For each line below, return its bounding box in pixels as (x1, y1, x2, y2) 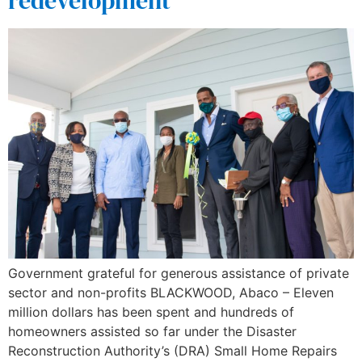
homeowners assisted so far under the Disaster (8, 323, 297, 340)
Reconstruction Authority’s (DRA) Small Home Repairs (8, 343, 337, 360)
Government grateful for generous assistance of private (8, 265, 349, 282)
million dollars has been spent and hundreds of (8, 304, 294, 321)
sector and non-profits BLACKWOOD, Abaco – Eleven (8, 284, 334, 301)
